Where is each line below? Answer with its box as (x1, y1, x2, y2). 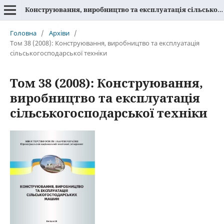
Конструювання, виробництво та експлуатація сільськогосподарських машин (217, 5, 223, 14)
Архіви (48, 28, 69, 37)
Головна (9, 28, 36, 37)
